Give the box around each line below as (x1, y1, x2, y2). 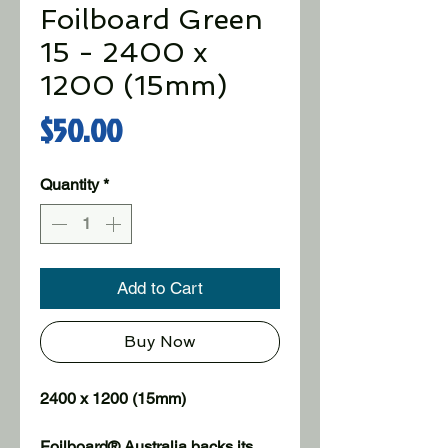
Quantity (40, 174, 99, 194)
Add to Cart (117, 277, 203, 298)
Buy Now (124, 331, 196, 351)
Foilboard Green (40, 2, 263, 36)
